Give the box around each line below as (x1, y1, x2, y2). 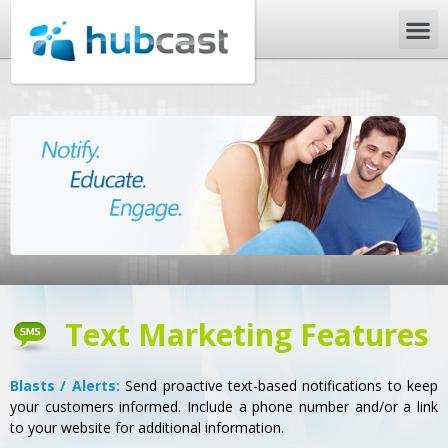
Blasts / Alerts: (10, 375, 120, 395)
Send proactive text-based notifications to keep (119, 375, 438, 395)
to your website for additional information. (10, 417, 284, 437)
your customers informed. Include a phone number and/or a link (10, 396, 438, 416)
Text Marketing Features (65, 313, 429, 355)
